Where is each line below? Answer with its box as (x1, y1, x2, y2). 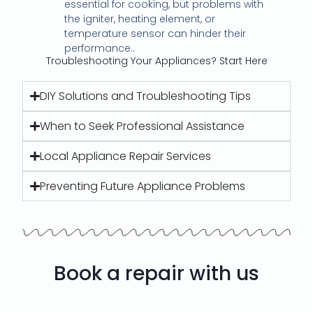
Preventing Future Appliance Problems (39, 177, 245, 194)
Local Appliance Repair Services (39, 147, 211, 164)
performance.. (64, 41, 136, 55)
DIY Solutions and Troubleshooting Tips (39, 87, 251, 104)
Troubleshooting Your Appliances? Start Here (45, 53, 268, 68)
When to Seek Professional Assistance (39, 117, 245, 134)
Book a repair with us (54, 259, 259, 287)
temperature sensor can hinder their (64, 26, 247, 41)
